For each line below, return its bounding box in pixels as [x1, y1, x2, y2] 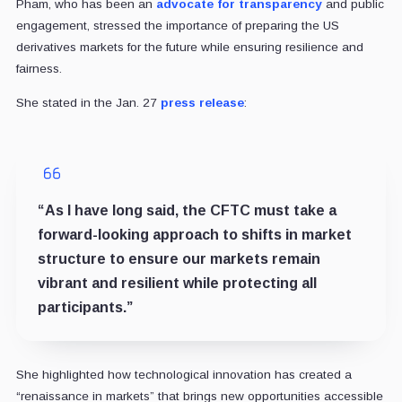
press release [160, 95, 244, 109]
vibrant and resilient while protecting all [37, 275, 317, 291]
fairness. [15, 61, 62, 75]
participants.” [37, 299, 133, 315]
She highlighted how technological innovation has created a [15, 367, 352, 381]
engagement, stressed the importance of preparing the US [15, 18, 339, 32]
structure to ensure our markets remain [37, 250, 320, 267]
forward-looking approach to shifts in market [37, 226, 352, 242]
